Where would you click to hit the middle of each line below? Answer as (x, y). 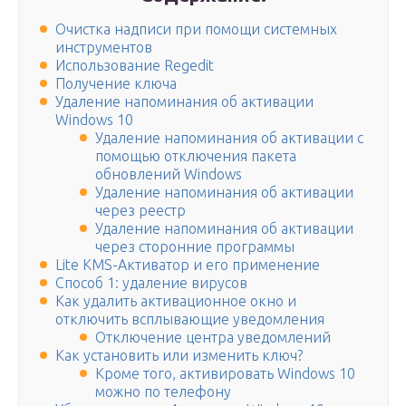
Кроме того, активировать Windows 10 (225, 374)
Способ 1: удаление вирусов (151, 283)
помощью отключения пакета (196, 156)
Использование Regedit (135, 66)
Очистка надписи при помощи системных (196, 29)
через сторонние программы (195, 247)
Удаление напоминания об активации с (229, 138)
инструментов (104, 48)
